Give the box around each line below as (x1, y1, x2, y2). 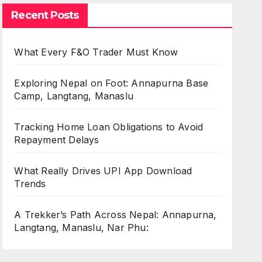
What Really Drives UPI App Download (14, 165, 192, 177)
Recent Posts (11, 9, 79, 22)
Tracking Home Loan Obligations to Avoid (14, 121, 204, 133)
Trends (14, 178, 46, 189)
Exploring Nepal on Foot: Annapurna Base (14, 77, 209, 89)
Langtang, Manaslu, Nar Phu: (14, 222, 149, 233)
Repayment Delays (14, 134, 99, 146)
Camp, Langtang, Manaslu (14, 90, 133, 102)
